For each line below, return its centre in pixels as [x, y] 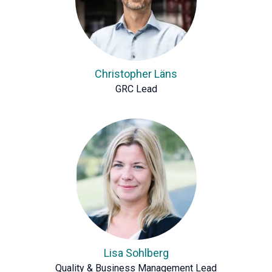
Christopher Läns [136, 74]
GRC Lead [136, 89]
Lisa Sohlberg [136, 253]
